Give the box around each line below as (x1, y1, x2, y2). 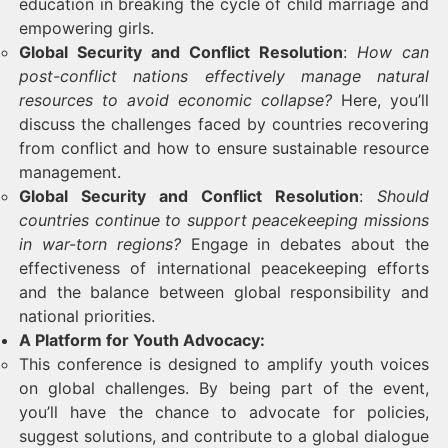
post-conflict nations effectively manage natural (19, 66, 429, 86)
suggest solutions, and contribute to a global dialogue (19, 426, 429, 446)
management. (19, 162, 121, 182)
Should (377, 186, 429, 206)
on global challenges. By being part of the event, (19, 378, 429, 398)
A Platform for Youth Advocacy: (19, 330, 265, 350)
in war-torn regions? (19, 234, 181, 254)
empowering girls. (19, 18, 154, 38)
